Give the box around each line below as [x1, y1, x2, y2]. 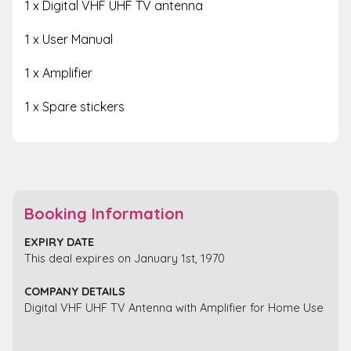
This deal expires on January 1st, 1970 [24, 251, 225, 266]
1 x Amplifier [25, 64, 92, 81]
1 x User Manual [25, 31, 113, 47]
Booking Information [24, 204, 184, 224]
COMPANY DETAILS [24, 284, 125, 299]
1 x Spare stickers [25, 98, 125, 114]
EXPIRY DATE [24, 234, 94, 250]
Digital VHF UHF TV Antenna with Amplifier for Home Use [24, 300, 324, 316]
